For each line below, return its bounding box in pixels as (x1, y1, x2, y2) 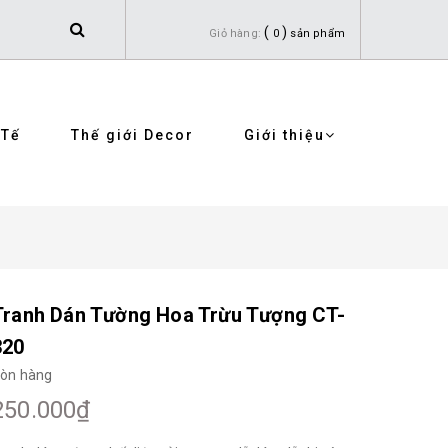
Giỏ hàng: (209, 27, 261, 40)
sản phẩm (290, 27, 345, 40)
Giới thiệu (244, 127, 325, 143)
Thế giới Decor (71, 127, 194, 143)
